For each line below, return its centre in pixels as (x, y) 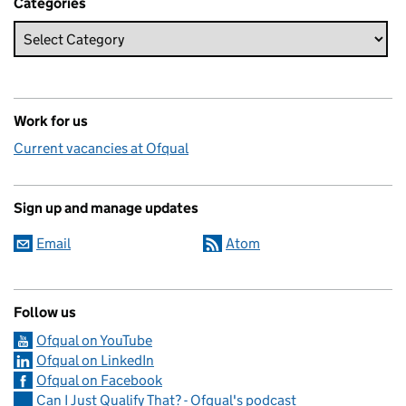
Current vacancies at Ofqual (101, 149)
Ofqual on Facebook (99, 381)
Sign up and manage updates (106, 208)
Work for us (51, 121)
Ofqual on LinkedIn (95, 361)
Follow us (45, 313)
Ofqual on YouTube (94, 341)
